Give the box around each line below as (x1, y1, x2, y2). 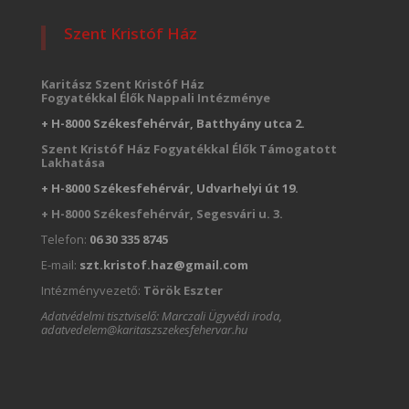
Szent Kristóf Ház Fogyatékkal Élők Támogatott (40, 140, 337, 157)
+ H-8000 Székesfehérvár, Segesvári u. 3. (40, 204, 283, 222)
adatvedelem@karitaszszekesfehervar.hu (40, 320, 247, 338)
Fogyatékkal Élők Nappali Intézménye (40, 89, 270, 106)
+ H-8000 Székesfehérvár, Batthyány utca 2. (40, 114, 305, 131)
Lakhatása (40, 153, 105, 171)
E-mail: (40, 256, 77, 273)
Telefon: (40, 230, 89, 247)
